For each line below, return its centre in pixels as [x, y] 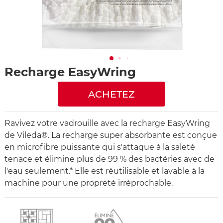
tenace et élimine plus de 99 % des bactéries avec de [110, 159]
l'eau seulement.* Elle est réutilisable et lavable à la [105, 171]
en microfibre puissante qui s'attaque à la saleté [100, 147]
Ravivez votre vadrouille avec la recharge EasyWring [107, 123]
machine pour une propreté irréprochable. [89, 183]
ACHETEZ [111, 94]
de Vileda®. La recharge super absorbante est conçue [111, 135]
